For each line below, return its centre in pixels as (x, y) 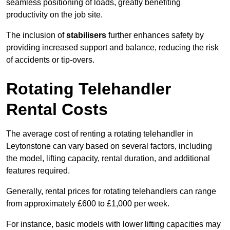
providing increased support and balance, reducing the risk (112, 48)
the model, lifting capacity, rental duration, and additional (108, 159)
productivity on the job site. (54, 15)
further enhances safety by (155, 35)
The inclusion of (36, 35)
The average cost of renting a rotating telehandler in (100, 134)
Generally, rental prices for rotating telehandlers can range (111, 191)
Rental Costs (57, 110)
